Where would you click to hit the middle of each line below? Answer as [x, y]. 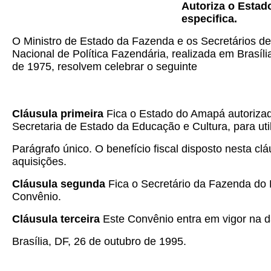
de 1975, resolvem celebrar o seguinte [105, 67]
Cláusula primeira [59, 114]
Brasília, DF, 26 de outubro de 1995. [99, 241]
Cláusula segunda [59, 184]
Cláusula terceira [57, 219]
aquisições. [39, 162]
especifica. [209, 19]
